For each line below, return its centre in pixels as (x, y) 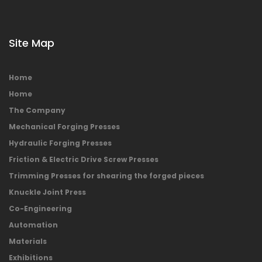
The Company (37, 110)
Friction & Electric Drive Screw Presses (84, 159)
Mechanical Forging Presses (64, 126)
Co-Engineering (40, 208)
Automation (33, 225)
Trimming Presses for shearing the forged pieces (106, 175)
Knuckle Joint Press (47, 192)
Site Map (32, 43)
